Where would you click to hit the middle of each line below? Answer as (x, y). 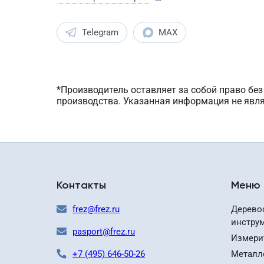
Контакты (81, 186)
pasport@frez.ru (104, 232)
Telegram (100, 32)
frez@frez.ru (96, 209)
